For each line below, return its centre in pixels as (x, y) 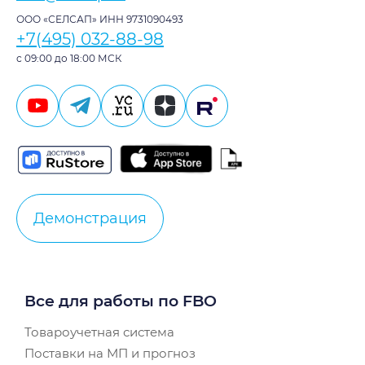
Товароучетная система (99, 332)
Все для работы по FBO (121, 301)
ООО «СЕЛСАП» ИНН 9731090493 (100, 19)
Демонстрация (90, 219)
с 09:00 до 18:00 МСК (69, 58)
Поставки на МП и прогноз (110, 354)
